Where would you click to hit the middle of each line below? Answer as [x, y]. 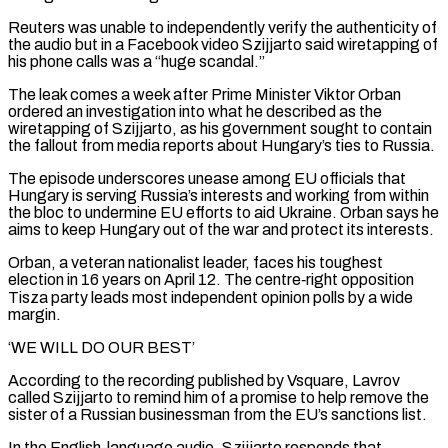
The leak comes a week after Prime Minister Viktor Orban [204, 94]
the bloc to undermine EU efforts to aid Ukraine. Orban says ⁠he [223, 212]
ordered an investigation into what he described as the [195, 111]
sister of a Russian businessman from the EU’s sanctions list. [217, 414]
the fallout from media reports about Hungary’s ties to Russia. [221, 145]
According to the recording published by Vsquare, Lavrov [204, 380]
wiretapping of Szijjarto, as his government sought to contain [220, 128]
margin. [34, 314]
